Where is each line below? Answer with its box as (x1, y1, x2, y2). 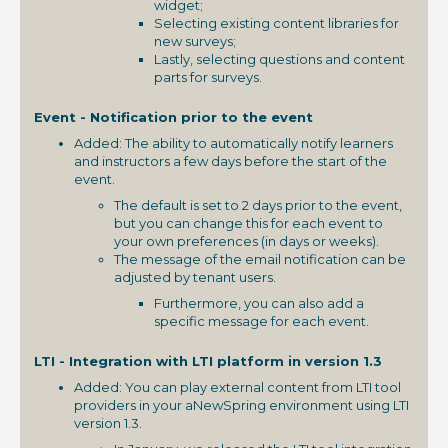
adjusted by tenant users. (114, 269, 276, 286)
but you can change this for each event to (114, 215, 383, 232)
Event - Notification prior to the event (34, 109, 313, 126)
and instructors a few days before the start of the (74, 153, 387, 170)
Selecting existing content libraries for (154, 15, 399, 32)
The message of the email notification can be (114, 251, 406, 268)
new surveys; (154, 33, 236, 50)
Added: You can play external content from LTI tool (74, 379, 401, 396)
